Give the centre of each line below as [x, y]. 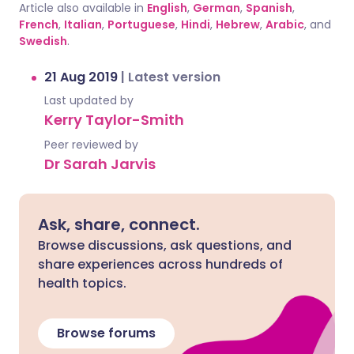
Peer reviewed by [91, 145]
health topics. [82, 284]
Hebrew [238, 25]
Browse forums [106, 333]
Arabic [285, 25]
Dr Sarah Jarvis [100, 164]
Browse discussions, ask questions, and [165, 246]
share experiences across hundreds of [160, 265]
